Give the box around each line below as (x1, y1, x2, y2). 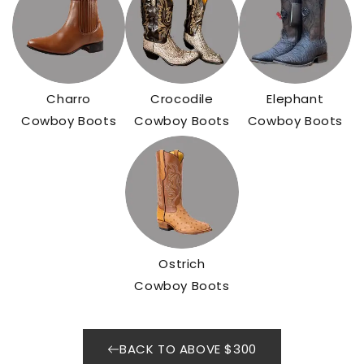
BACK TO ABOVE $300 (119, 340, 257, 358)
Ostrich (158, 255, 206, 273)
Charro (46, 90, 91, 108)
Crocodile (150, 90, 214, 108)
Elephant (266, 90, 324, 108)
